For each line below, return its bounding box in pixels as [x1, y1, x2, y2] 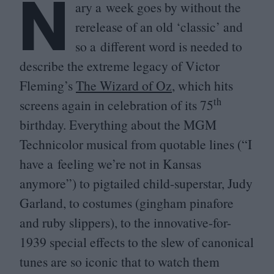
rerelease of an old [75, 18, 176, 35]
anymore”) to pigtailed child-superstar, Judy [20, 174, 253, 192]
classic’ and [180, 18, 243, 35]
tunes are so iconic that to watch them [20, 253, 220, 270]
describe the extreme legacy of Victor [20, 57, 220, 75]
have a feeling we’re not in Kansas [20, 155, 201, 172]
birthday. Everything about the [20, 116, 183, 133]
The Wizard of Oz [76, 76, 172, 94]
